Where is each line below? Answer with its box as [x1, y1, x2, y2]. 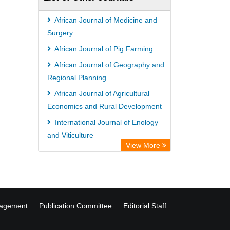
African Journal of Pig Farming [53, 45, 153, 53]
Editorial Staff [123, 202, 166, 210]
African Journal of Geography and [53, 61, 164, 69]
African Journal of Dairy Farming [53, 147, 160, 155]
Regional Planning [47, 73, 106, 82]
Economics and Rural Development [47, 102, 162, 110]
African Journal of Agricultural [53, 89, 149, 98]
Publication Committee [39, 202, 112, 210]
